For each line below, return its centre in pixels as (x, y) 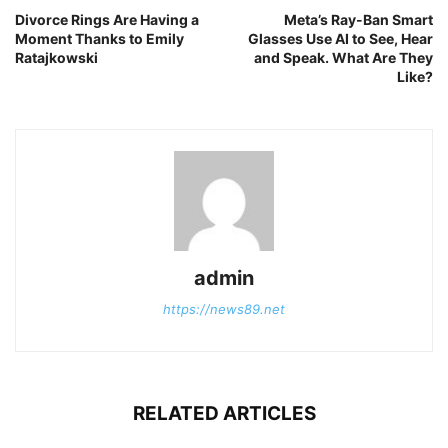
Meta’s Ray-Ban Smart (358, 19)
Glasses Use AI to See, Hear (340, 38)
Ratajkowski (56, 57)
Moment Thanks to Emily (99, 38)
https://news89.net (224, 308)
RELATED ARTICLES (224, 413)
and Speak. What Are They (343, 57)
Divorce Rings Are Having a (107, 19)
